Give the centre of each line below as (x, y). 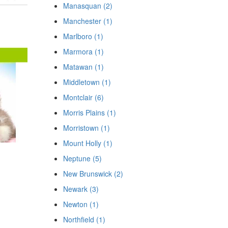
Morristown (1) (86, 128)
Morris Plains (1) (89, 112)
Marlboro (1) (83, 36)
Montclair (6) (83, 97)
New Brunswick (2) (93, 174)
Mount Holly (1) (88, 143)
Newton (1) (81, 204)
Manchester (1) (88, 21)
